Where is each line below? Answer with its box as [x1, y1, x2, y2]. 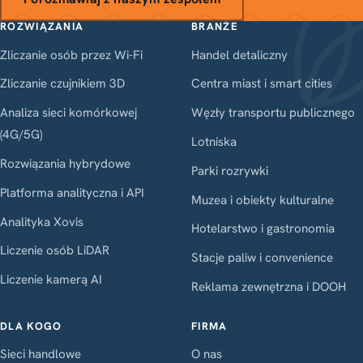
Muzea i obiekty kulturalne [191, 191, 334, 208]
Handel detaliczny [191, 46, 288, 63]
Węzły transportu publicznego [191, 105, 355, 122]
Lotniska [191, 134, 237, 151]
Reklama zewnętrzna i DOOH [191, 279, 346, 296]
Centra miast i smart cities [191, 75, 332, 92]
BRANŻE [191, 19, 238, 34]
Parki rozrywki [191, 162, 268, 179]
